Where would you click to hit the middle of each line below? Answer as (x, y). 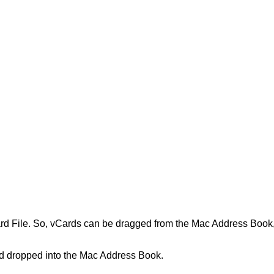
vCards (66, 224)
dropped (25, 256)
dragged (134, 224)
